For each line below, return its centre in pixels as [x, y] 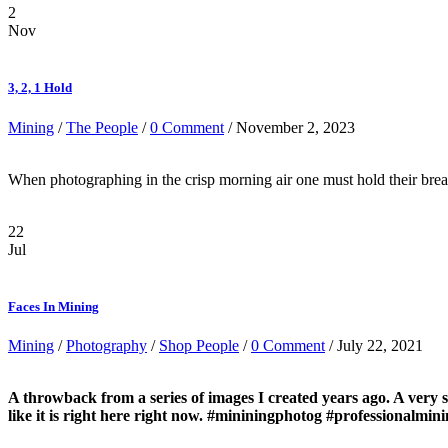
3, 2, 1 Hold [40, 88]
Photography [106, 345]
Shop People [199, 345]
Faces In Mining [53, 306]
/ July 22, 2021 [374, 345]
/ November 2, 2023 [289, 127]
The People [102, 127]
